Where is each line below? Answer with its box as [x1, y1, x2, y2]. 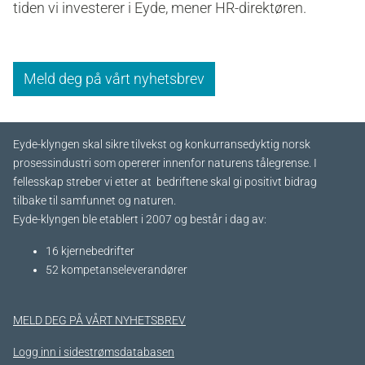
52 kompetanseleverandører [46, 263, 187, 278]
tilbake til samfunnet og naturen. [13, 194, 176, 209]
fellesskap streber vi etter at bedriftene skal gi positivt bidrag [13, 175, 317, 190]
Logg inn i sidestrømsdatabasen [13, 345, 174, 360]
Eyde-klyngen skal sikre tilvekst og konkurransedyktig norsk [13, 138, 310, 152]
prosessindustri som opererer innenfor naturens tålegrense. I [13, 156, 317, 171]
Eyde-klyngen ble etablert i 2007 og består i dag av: [13, 213, 266, 227]
